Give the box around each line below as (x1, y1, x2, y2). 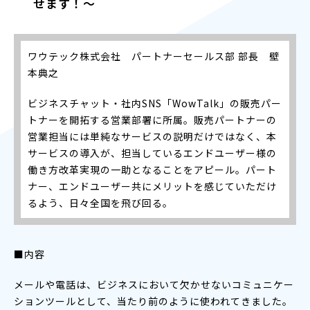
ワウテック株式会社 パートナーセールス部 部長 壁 (28, 48, 280, 63)
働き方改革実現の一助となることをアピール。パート (28, 162, 277, 176)
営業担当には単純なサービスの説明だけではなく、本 (28, 129, 277, 143)
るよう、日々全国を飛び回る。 (28, 195, 173, 210)
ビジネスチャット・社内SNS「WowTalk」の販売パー (28, 95, 282, 110)
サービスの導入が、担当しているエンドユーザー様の (28, 145, 277, 160)
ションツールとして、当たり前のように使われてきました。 (14, 293, 293, 308)
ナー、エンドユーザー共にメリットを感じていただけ (28, 179, 277, 193)
